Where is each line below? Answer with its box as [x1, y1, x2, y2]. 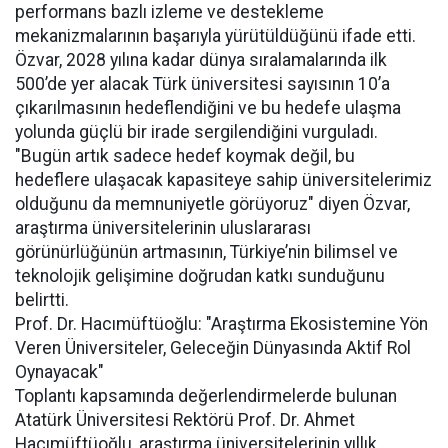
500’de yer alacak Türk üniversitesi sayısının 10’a [15, 74, 390, 94]
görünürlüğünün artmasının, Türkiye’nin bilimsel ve [15, 242, 398, 262]
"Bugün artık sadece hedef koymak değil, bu [15, 146, 355, 166]
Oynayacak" [15, 362, 104, 382]
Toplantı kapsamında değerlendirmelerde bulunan [15, 386, 397, 406]
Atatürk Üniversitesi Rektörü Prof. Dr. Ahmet [15, 410, 355, 430]
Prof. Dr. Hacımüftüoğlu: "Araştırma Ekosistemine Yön [15, 314, 428, 334]
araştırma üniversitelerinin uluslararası [15, 218, 311, 238]
